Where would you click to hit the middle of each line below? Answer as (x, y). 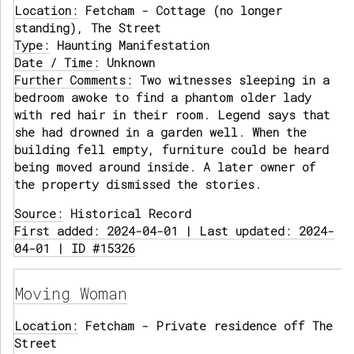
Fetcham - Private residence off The (205, 326)
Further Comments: (73, 80)
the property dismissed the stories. (138, 185)
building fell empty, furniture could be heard (171, 150)
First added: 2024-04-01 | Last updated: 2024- (174, 231)
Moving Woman (71, 294)
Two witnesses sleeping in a (231, 80)
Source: (39, 214)
